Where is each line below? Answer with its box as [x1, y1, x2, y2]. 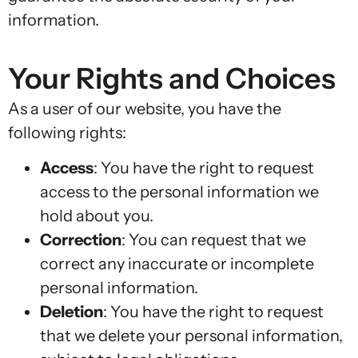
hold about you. [40, 206, 153, 226]
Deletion [40, 302, 103, 322]
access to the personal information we [40, 182, 319, 202]
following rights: [8, 122, 126, 142]
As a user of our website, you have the [8, 98, 281, 118]
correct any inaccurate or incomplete [40, 254, 314, 274]
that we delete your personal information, [40, 326, 343, 346]
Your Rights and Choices [8, 60, 336, 96]
